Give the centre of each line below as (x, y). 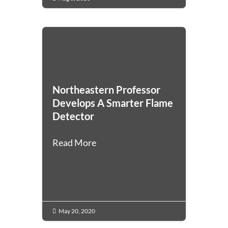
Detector (74, 116)
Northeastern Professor (107, 90)
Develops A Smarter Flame (113, 103)
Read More (75, 143)
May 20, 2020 (77, 211)
